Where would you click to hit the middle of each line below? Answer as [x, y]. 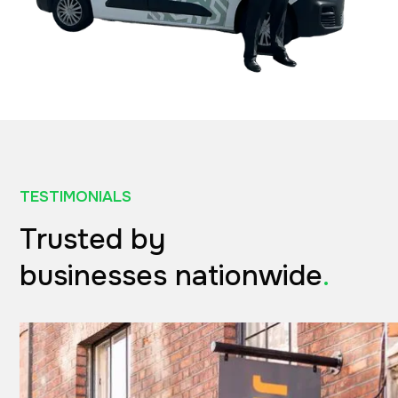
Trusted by [92, 240]
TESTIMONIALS [76, 197]
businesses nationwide [171, 276]
